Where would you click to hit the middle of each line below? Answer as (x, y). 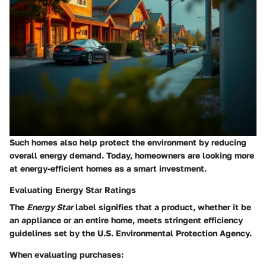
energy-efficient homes (66, 169)
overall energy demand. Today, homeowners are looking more (132, 156)
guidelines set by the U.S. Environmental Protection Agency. (131, 233)
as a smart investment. (159, 169)
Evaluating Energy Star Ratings (73, 190)
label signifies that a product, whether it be (162, 207)
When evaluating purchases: (66, 255)
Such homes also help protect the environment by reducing (128, 142)
